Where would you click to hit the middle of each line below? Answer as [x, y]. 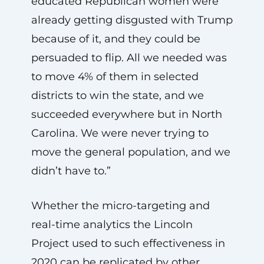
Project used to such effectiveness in [128, 243]
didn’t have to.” [71, 171]
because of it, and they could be [115, 39]
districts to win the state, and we [117, 95]
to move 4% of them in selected [115, 76]
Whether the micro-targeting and [120, 205]
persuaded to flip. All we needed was [129, 57]
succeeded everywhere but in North [126, 114]
